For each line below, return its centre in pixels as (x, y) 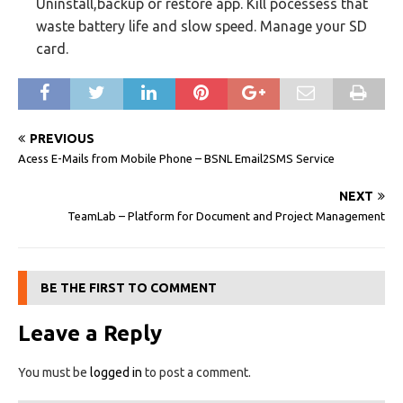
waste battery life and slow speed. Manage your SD (201, 26)
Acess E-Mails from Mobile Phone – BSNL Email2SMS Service (176, 158)
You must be (54, 372)
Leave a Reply (90, 333)
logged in (116, 372)
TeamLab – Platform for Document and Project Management (226, 216)
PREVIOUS (62, 139)
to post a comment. (197, 372)
